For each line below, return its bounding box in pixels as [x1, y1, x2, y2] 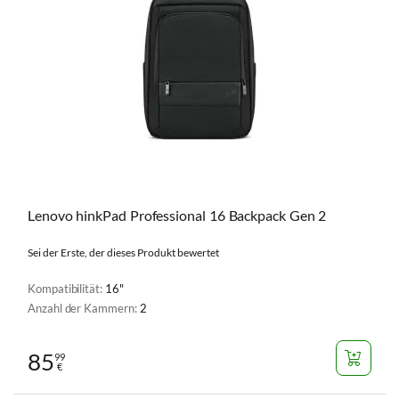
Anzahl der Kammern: [28, 301, 140, 315]
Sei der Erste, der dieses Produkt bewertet [28, 246, 219, 259]
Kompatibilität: [28, 281, 105, 296]
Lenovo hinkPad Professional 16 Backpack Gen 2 [28, 207, 327, 224]
